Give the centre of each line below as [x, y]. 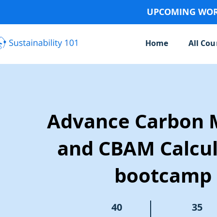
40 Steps [116, 203]
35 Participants [192, 203]
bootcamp [163, 175]
